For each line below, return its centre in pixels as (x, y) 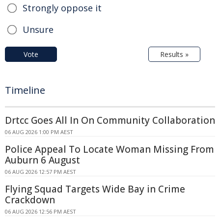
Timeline (25, 90)
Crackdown (30, 200)
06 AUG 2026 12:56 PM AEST (41, 211)
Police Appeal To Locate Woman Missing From (110, 149)
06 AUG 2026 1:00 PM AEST (39, 132)
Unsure (38, 29)
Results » (174, 54)
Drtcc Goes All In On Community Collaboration (110, 120)
